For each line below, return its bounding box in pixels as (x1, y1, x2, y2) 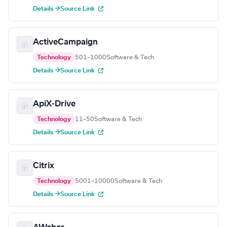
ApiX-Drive (33, 100, 75, 108)
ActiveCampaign (33, 38, 98, 47)
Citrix (33, 162, 54, 170)
